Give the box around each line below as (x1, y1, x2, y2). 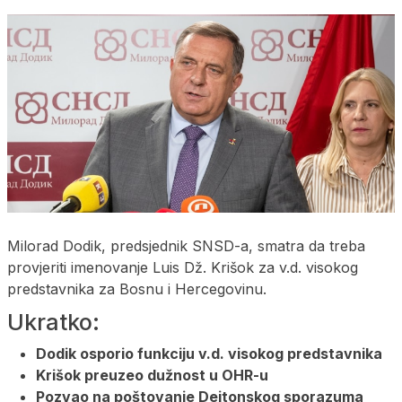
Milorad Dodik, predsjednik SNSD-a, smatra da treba (7, 236, 365, 255)
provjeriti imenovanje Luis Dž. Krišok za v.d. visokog (7, 258, 358, 276)
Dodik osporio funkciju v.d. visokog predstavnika (36, 344, 382, 363)
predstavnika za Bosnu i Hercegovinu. (7, 279, 267, 298)
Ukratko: (7, 308, 100, 336)
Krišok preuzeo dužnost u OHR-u (36, 365, 268, 384)
